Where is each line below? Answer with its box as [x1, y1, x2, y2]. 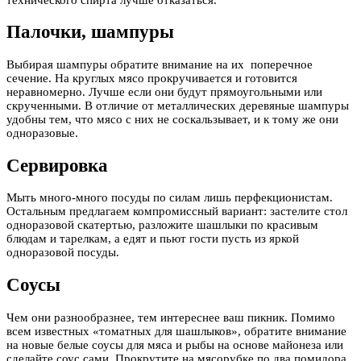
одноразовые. [6, 126, 78, 139]
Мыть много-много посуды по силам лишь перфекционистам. [6, 191, 333, 205]
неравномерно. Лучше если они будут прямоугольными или [6, 85, 322, 98]
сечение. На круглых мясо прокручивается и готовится [6, 71, 297, 85]
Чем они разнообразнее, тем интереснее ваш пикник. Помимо [6, 310, 335, 324]
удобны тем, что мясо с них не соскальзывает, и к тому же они [6, 112, 338, 126]
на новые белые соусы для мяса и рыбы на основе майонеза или [6, 338, 343, 351]
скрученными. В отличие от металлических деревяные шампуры [6, 98, 349, 112]
